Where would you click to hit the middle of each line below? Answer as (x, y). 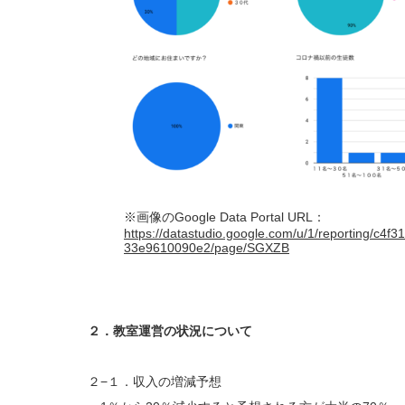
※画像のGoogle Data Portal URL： (225, 217)
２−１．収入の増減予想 (155, 382)
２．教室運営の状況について (170, 331)
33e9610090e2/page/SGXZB (207, 248)
